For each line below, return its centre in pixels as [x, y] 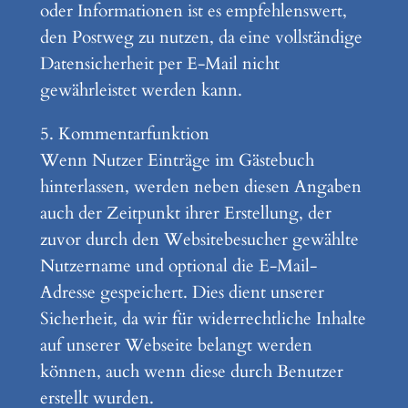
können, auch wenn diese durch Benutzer [191, 372]
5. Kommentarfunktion [124, 134]
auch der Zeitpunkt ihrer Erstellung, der [185, 214]
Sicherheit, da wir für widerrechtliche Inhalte [203, 319]
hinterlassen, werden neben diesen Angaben [200, 187]
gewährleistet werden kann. [141, 90]
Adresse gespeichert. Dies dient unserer [182, 293]
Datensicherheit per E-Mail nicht [159, 63]
